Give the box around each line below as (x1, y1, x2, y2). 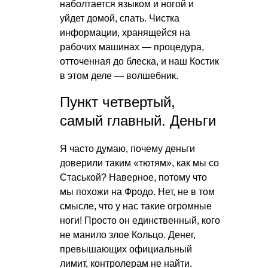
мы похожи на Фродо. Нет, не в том (60, 186, 215, 197)
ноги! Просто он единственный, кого (60, 215, 220, 226)
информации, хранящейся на (60, 27, 190, 38)
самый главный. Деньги (60, 112, 216, 129)
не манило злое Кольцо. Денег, (60, 229, 196, 240)
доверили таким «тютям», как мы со (60, 157, 219, 168)
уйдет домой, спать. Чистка (60, 13, 179, 23)
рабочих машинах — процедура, (60, 41, 204, 52)
